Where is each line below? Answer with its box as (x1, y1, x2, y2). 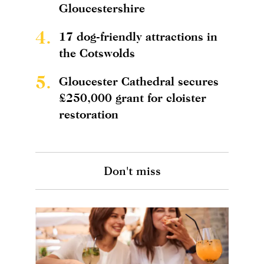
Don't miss (103, 163, 161, 177)
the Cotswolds (59, 45, 135, 60)
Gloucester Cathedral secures (59, 74, 219, 88)
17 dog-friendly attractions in (59, 29, 217, 43)
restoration (59, 107, 118, 121)
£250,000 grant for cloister (59, 90, 206, 104)
